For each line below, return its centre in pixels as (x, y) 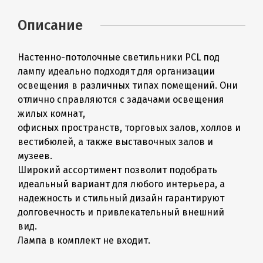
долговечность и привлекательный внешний (121, 212)
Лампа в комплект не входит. (84, 240)
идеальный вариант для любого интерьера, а (121, 184)
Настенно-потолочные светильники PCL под (119, 57)
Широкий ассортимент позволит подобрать (117, 170)
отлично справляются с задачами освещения (121, 99)
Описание (50, 25)
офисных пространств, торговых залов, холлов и (129, 127)
